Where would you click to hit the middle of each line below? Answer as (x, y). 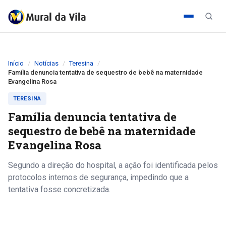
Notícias (46, 63)
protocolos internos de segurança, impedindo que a (98, 177)
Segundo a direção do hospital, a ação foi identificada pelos (113, 165)
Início (16, 63)
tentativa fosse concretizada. (59, 189)
